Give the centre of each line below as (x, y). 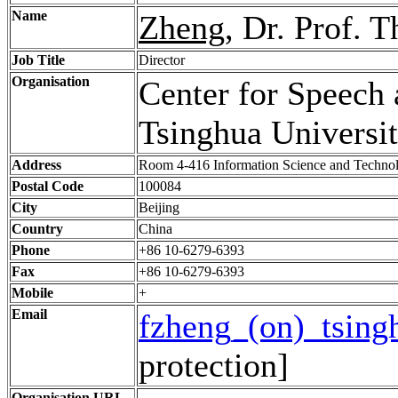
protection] (214, 365)
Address (36, 165)
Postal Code (48, 186)
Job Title (38, 60)
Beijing (161, 207)
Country (37, 229)
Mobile (32, 293)
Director (163, 60)
